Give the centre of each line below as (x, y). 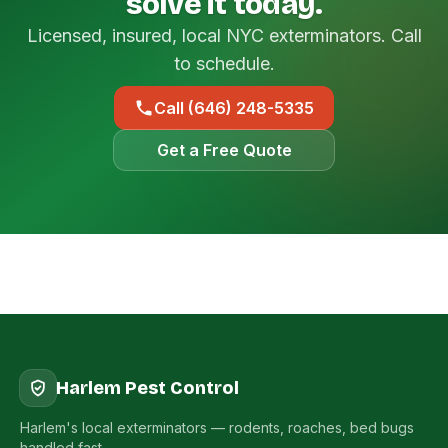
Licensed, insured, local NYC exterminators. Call (224, 35)
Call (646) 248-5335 (234, 108)
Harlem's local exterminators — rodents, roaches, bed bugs (217, 427)
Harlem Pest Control (147, 388)
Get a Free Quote (224, 150)
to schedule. (224, 63)
